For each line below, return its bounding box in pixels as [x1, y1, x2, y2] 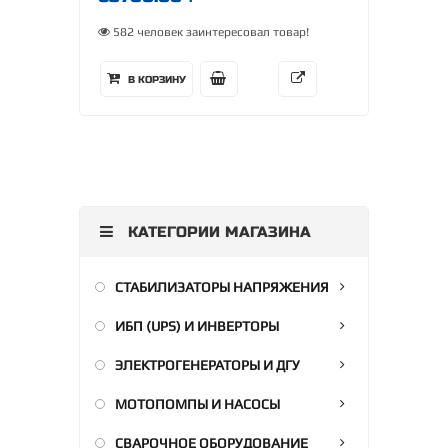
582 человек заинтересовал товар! [110, 25, 309, 39]
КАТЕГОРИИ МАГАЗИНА [123, 223, 311, 241]
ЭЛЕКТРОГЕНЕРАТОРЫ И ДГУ [115, 357, 300, 373]
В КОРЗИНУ [125, 74, 186, 86]
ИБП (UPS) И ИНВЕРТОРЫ [115, 318, 279, 334]
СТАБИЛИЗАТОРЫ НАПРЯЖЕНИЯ [115, 279, 329, 295]
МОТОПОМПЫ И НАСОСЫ [115, 396, 280, 412]
